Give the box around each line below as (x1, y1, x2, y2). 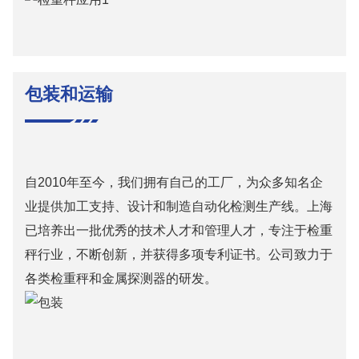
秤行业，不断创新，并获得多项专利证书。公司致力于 (24, 248, 333, 262)
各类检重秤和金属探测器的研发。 (24, 272, 217, 286)
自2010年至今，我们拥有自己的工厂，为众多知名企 (24, 175, 323, 190)
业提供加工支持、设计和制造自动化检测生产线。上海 (24, 200, 333, 214)
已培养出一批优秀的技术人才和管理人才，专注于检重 (24, 224, 333, 238)
